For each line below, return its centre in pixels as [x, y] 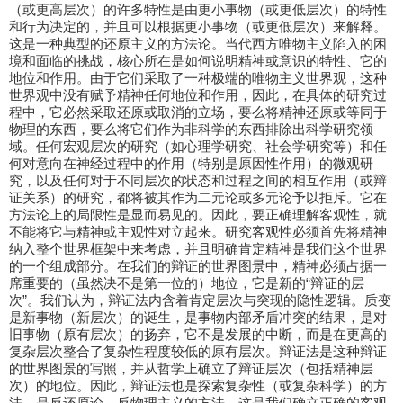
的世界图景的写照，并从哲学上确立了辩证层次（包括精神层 [191, 368]
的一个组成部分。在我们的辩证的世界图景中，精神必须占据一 [198, 266]
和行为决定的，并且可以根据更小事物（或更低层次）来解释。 [198, 27]
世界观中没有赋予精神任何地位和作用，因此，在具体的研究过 [198, 95]
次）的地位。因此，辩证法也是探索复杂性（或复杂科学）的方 [198, 385]
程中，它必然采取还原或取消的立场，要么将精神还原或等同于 [198, 112]
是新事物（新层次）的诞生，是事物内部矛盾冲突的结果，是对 [198, 317]
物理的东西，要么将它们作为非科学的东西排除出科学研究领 [191, 129]
